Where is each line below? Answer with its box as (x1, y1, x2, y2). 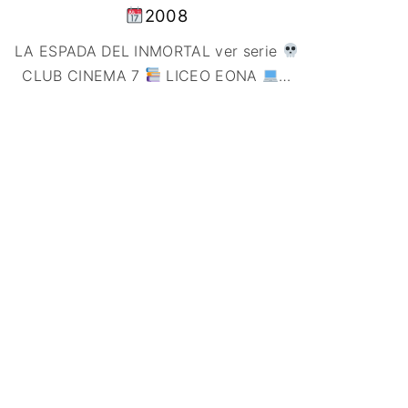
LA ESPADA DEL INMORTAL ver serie (15, 41, 282, 60)
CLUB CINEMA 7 (22, 66, 145, 85)
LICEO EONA (161, 66, 262, 85)
